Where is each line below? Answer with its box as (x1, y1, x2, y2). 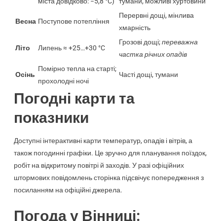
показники (13, 109, 89, 126)
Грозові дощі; (118, 37, 162, 46)
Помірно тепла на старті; (37, 64, 116, 73)
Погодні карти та (13, 89, 135, 107)
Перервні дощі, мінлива (118, 11, 194, 19)
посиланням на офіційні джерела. (13, 185, 122, 194)
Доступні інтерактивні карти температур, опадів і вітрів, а (13, 136, 192, 145)
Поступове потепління (37, 17, 110, 25)
